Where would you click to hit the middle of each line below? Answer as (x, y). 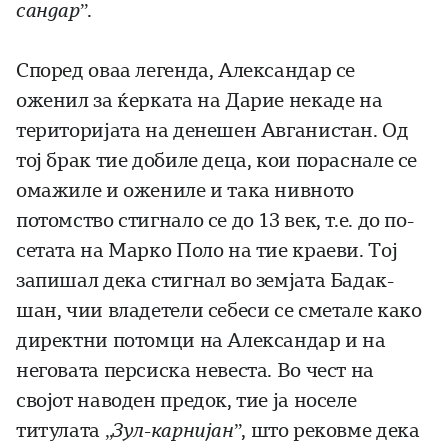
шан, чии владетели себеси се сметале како (219, 311)
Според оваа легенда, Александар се (186, 71)
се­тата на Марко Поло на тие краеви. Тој (207, 251)
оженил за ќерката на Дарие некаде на (199, 101)
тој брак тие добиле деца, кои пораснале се (217, 161)
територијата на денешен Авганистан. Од (212, 131)
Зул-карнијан (173, 431)
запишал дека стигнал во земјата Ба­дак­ (205, 281)
